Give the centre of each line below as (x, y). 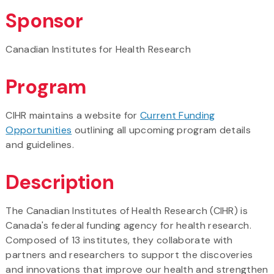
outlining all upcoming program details (161, 130)
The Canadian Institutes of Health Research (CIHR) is (127, 210)
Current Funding (178, 115)
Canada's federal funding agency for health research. (128, 225)
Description (60, 182)
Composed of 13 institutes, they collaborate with (119, 240)
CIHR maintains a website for (73, 115)
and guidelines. (40, 144)
